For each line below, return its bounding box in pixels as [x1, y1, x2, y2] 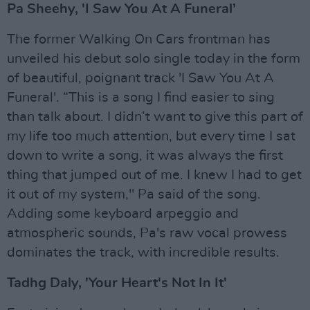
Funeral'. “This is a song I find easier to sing [7, 90, 275, 104]
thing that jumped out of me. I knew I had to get [7, 167, 302, 182]
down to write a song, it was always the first [7, 148, 283, 163]
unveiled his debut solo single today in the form [7, 51, 300, 66]
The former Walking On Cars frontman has [7, 32, 271, 46]
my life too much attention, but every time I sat [7, 129, 295, 143]
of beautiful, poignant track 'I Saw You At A [7, 71, 274, 85]
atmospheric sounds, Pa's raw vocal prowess [7, 226, 287, 240]
